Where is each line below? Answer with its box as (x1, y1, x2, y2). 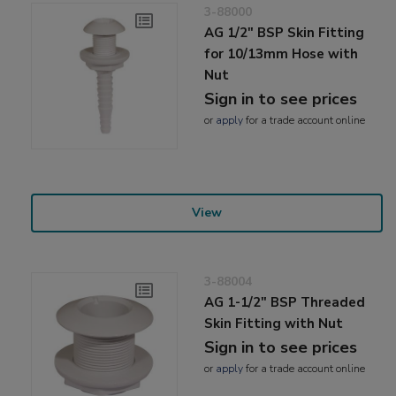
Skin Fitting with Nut (204, 315, 344, 333)
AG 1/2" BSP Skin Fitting (204, 24, 365, 42)
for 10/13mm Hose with (204, 45, 359, 64)
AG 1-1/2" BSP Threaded (204, 293, 366, 312)
